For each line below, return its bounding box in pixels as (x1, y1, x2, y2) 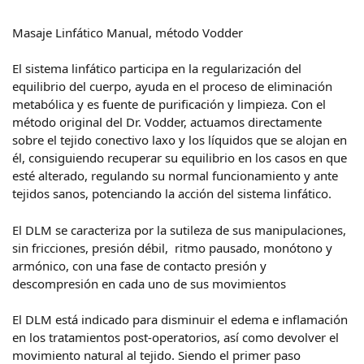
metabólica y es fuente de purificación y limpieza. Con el (12, 96, 326, 112)
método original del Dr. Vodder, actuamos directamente (12, 114, 322, 130)
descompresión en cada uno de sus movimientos (12, 275, 286, 292)
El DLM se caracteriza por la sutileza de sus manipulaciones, (12, 221, 346, 238)
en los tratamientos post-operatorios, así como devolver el (12, 329, 339, 345)
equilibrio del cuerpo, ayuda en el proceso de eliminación (12, 78, 332, 94)
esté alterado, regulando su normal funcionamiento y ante (12, 167, 338, 184)
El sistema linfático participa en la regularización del (12, 60, 301, 76)
